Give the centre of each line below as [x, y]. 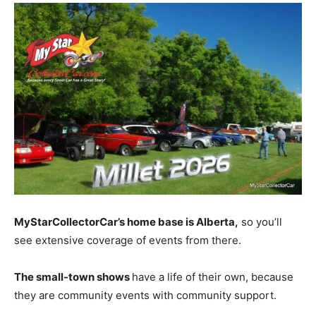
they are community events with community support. [145, 295]
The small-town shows [73, 276]
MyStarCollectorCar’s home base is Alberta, [126, 221]
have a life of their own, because [213, 276]
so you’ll [260, 221]
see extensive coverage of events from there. [128, 240]
